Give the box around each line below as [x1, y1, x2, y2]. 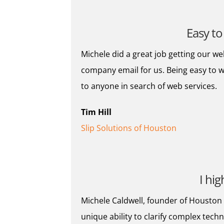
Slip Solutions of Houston [81, 122, 176, 134]
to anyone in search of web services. [81, 80, 217, 92]
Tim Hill [81, 106, 111, 118]
